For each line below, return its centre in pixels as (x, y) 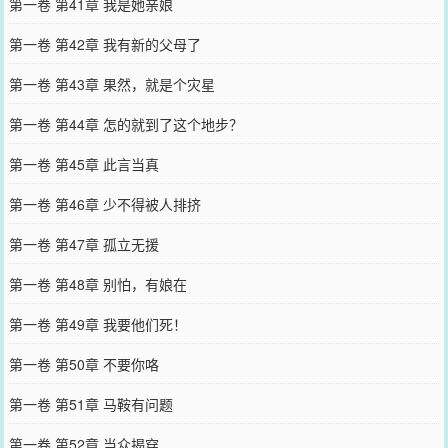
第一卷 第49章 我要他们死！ (97, 323)
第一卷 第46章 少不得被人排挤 (104, 203)
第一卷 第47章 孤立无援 (83, 243)
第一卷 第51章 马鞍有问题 (90, 403)
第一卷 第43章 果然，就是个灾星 (111, 83)
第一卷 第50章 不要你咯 (83, 363)
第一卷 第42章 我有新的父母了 (104, 43)
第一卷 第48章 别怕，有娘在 (97, 283)
